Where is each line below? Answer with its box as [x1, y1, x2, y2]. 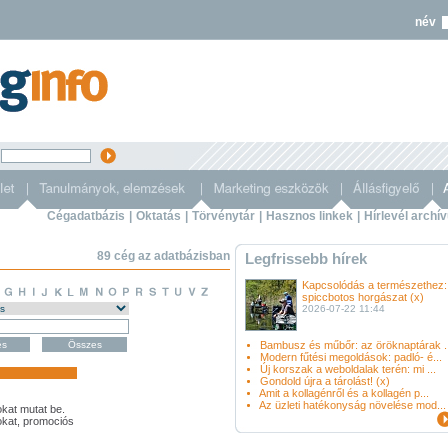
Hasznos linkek [266, 209, 353, 223]
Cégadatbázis [47, 209, 125, 223]
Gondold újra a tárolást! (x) [260, 375, 390, 387]
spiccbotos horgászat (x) [302, 291, 424, 303]
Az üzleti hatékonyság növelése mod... [259, 399, 446, 411]
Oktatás [136, 209, 181, 223]
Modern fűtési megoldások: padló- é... [260, 351, 442, 363]
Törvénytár [192, 209, 255, 223]
